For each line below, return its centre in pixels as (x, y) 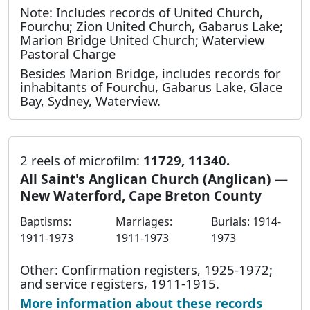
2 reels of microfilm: (82, 161)
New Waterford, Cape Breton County (141, 195)
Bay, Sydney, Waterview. (90, 101)
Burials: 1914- (246, 221)
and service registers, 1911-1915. (120, 283)
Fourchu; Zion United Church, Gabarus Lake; (152, 26)
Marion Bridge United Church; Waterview (142, 40)
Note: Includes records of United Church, (142, 12)
